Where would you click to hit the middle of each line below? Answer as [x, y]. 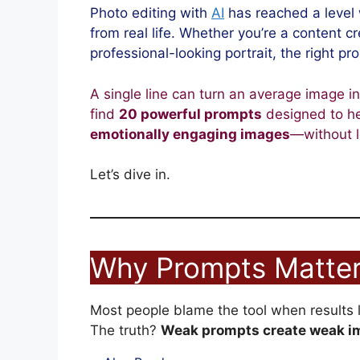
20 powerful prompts [190, 114]
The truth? [125, 331]
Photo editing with [151, 13]
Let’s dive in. [130, 175]
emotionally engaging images [190, 134]
